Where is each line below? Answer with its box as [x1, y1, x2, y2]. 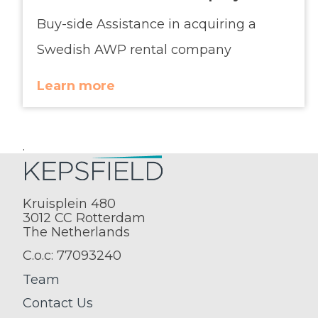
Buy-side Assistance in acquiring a [37, 16, 256, 32]
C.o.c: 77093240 [23, 248, 121, 264]
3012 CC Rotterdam [23, 209, 146, 226]
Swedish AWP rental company [37, 41, 231, 57]
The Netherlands [23, 224, 130, 240]
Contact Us [23, 295, 93, 312]
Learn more [37, 78, 115, 94]
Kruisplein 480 [23, 195, 116, 212]
